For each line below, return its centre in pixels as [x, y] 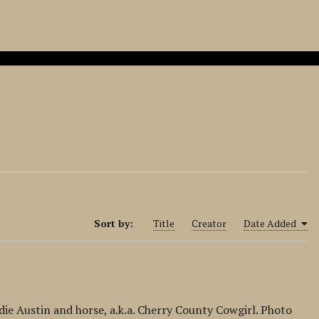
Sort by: [115, 223]
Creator [209, 223]
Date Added [271, 223]
